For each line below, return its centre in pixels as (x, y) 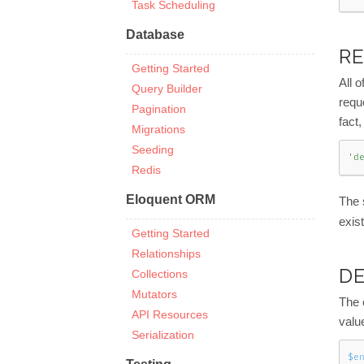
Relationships (166, 253)
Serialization (163, 335)
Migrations (158, 129)
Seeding (153, 149)
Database (155, 35)
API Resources (170, 314)
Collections (160, 274)
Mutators (154, 294)
